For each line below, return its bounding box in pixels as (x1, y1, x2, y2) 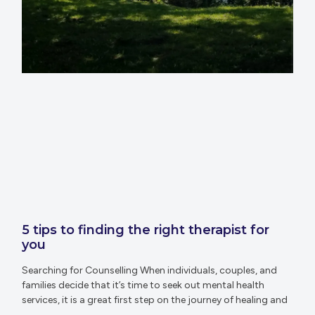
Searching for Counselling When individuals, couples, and (22, 264, 278, 277)
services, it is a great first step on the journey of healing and (22, 294, 288, 307)
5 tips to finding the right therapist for (22, 222, 270, 238)
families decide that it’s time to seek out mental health (22, 279, 265, 292)
